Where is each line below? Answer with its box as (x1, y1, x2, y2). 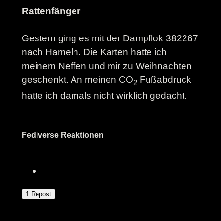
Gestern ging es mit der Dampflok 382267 (21, 33, 198, 43)
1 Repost (25, 190, 51, 198)
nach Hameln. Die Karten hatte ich (21, 46, 167, 57)
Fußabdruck (137, 74, 191, 85)
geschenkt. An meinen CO (21, 74, 133, 85)
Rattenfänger (21, 5, 80, 16)
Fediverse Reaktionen (21, 130, 104, 139)
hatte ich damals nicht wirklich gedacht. (21, 90, 187, 101)
